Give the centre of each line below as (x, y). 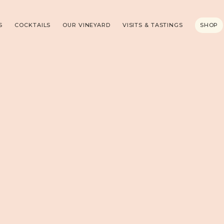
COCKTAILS (33, 25)
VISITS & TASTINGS (152, 25)
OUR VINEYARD (86, 25)
